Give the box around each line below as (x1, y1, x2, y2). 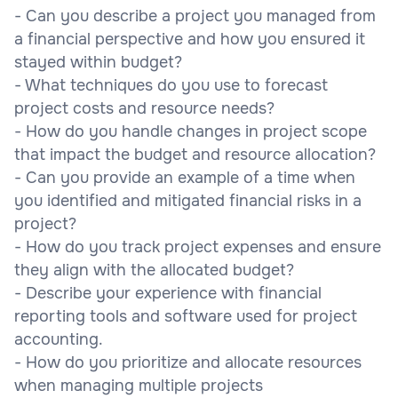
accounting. (14, 329, 103, 349)
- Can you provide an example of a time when (14, 167, 355, 187)
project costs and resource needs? (14, 98, 275, 118)
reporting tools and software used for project (14, 306, 357, 326)
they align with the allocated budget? (14, 259, 294, 280)
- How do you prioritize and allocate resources (14, 352, 362, 372)
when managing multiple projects (14, 375, 263, 395)
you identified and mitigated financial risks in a (14, 190, 362, 211)
